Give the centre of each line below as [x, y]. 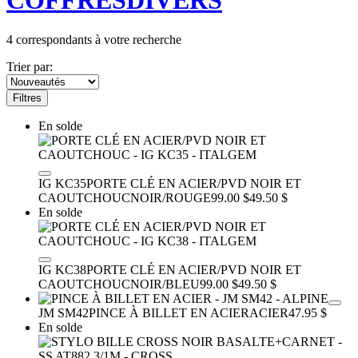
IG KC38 [62, 269]
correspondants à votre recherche [97, 39]
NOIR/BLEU [165, 284]
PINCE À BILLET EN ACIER [169, 312]
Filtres [27, 97]
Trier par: [30, 66]
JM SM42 [64, 312]
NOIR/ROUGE [171, 197]
